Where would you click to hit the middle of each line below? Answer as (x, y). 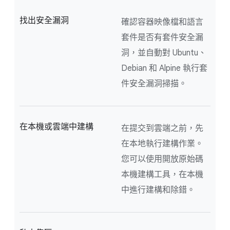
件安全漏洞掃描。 (154, 84)
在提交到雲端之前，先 (162, 129)
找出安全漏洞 (44, 21)
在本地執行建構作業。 (162, 144)
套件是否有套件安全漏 (162, 38)
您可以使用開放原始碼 (162, 159)
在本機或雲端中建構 (56, 127)
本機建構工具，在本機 (162, 175)
